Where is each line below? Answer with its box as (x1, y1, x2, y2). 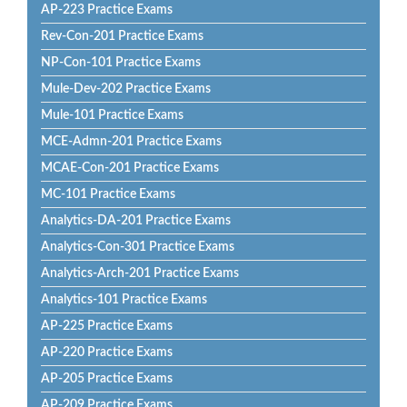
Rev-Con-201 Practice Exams (41, 30, 203, 43)
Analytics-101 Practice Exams (41, 293, 207, 306)
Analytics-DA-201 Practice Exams (41, 214, 231, 227)
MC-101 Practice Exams (41, 188, 175, 201)
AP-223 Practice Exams (41, 4, 173, 16)
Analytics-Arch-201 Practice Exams (41, 267, 239, 280)
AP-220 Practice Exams (41, 346, 173, 359)
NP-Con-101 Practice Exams (41, 56, 201, 69)
